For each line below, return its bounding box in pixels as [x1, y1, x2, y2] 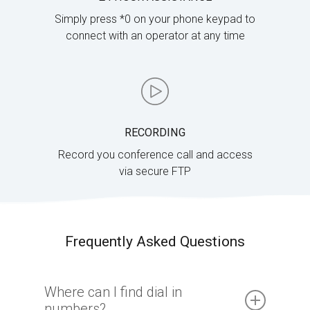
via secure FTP [119, 164, 191, 178]
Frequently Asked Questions [65, 232, 245, 250]
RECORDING [125, 125, 185, 139]
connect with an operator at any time [65, 28, 245, 42]
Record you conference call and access [57, 147, 253, 161]
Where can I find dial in [44, 283, 183, 300]
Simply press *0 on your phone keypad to [55, 12, 255, 26]
